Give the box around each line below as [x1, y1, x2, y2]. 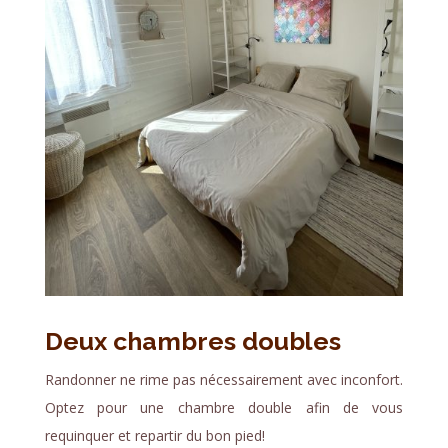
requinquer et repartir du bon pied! [44, 425, 265, 445]
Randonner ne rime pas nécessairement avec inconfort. [44, 369, 404, 389]
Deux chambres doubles [44, 325, 341, 356]
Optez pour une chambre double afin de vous [44, 397, 404, 417]
